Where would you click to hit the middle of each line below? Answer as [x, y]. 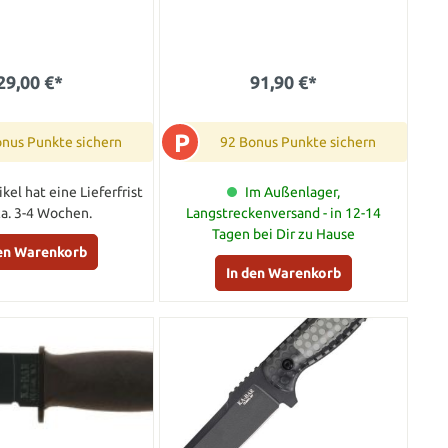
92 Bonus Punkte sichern [298, 142]
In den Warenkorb [284, 273]
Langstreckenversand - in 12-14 [284, 213]
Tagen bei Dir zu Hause [284, 234]
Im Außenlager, [293, 192]
